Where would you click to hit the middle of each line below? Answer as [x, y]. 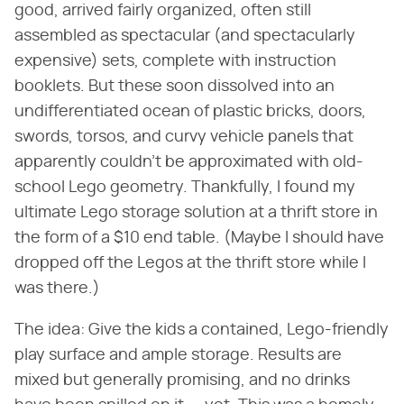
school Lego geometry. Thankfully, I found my [185, 187]
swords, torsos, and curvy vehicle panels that [184, 137]
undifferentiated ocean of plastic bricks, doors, [190, 111]
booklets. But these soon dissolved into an [174, 86]
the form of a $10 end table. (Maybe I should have [199, 238]
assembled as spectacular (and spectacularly [185, 36]
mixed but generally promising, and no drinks [182, 380]
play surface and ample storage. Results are [178, 355]
